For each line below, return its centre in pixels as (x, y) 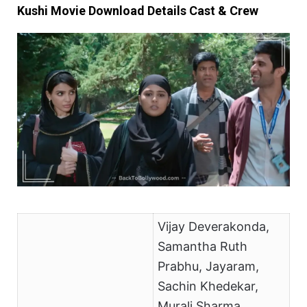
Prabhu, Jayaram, (208, 267)
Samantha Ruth (202, 247)
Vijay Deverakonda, (213, 227)
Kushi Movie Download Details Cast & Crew (138, 11)
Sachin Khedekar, (208, 286)
